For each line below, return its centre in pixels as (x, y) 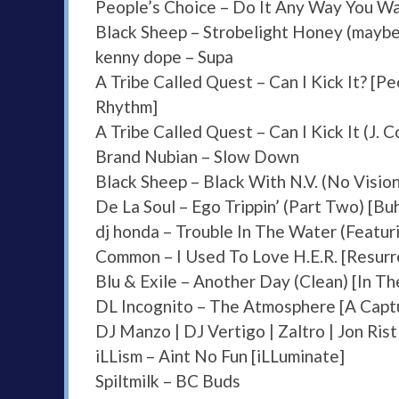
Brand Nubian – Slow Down (197, 157)
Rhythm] (126, 107)
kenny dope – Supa (164, 57)
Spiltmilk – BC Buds (168, 381)
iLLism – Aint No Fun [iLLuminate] (220, 356)
